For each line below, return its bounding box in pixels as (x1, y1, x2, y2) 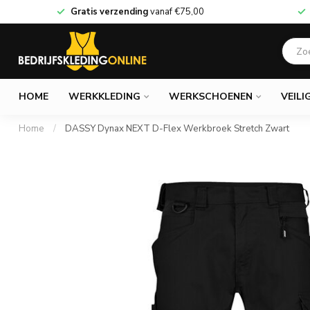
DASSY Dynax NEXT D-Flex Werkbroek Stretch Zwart (65, 122, 289, 135)
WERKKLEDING (69, 90, 140, 103)
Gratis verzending (70, 6, 148, 18)
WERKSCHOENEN (169, 90, 253, 103)
